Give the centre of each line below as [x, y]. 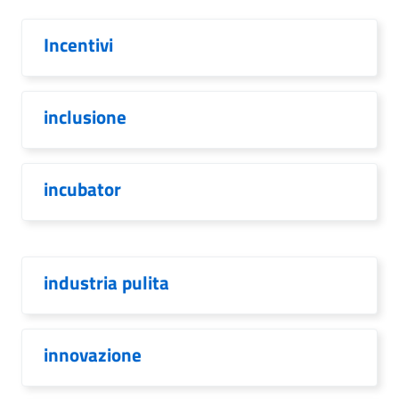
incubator [82, 189]
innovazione [93, 354]
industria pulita [106, 282]
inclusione [85, 117]
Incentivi [78, 45]
